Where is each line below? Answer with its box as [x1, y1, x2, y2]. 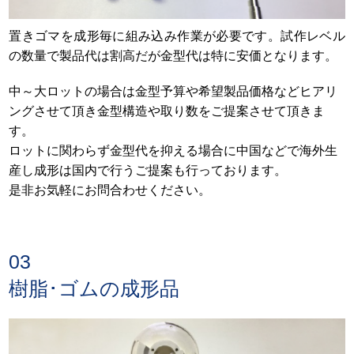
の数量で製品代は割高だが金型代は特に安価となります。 [9, 48, 338, 63]
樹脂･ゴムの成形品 [9, 278, 180, 300]
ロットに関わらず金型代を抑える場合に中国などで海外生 [9, 143, 338, 158]
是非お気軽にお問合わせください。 [9, 183, 212, 198]
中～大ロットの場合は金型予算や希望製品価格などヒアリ [9, 84, 338, 99]
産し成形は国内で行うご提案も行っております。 [9, 163, 288, 178]
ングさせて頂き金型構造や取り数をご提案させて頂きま [9, 104, 326, 119]
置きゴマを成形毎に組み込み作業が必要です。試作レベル [9, 28, 345, 43]
